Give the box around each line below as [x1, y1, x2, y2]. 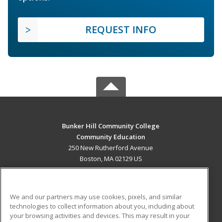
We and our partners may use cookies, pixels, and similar [10, 192, 182, 201]
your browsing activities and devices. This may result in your [10, 211, 190, 220]
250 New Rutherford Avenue [68, 143, 154, 153]
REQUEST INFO [85, 23, 157, 37]
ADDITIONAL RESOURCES [69, 210, 153, 220]
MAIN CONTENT [83, 174, 139, 184]
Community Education [76, 132, 146, 142]
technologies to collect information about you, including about [10, 201, 194, 211]
